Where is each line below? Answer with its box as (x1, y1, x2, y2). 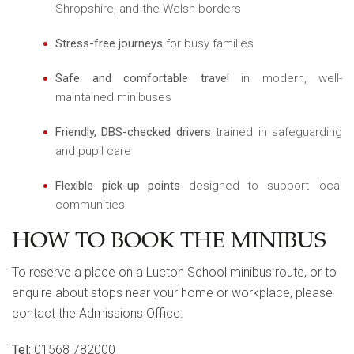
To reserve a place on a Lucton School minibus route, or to (12, 264, 337, 280)
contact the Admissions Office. (12, 305, 183, 321)
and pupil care (55, 143, 131, 158)
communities (55, 197, 125, 212)
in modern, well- (228, 70, 342, 85)
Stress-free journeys (55, 36, 163, 51)
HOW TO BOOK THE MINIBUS (12, 231, 326, 254)
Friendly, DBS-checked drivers (55, 124, 211, 139)
